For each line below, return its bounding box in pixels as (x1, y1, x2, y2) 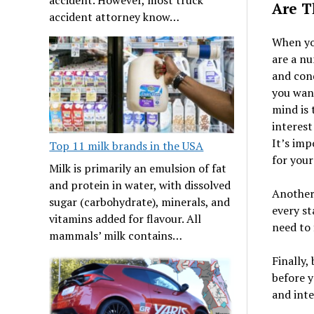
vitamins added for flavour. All (49, 210, 202, 226)
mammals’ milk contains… (49, 227, 183, 243)
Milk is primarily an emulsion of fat (49, 160, 227, 176)
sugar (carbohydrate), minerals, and (49, 193, 231, 210)
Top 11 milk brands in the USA (49, 137, 204, 153)
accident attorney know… (49, 8, 180, 25)
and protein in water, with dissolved (49, 177, 231, 193)
